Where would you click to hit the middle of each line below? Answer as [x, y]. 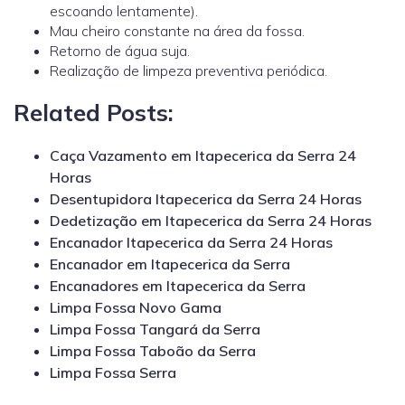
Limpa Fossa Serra [113, 373]
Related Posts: [94, 113]
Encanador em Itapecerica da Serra [170, 264]
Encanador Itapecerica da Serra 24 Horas [191, 243]
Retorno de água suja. [120, 50]
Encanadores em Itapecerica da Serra [178, 286]
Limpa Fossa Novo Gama [136, 308]
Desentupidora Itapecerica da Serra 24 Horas [206, 199]
